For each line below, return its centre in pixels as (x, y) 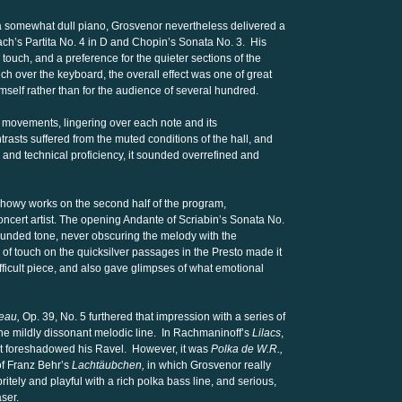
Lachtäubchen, (108, 365)
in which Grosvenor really (208, 365)
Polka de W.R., (247, 349)
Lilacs (267, 333)
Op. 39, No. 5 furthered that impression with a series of (153, 317)
